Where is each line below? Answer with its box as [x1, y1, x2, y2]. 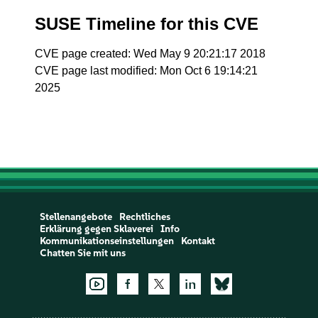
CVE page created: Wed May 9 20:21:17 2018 [35, 48, 266, 60]
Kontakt [180, 235, 215, 247]
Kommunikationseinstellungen [39, 235, 174, 247]
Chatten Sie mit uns [39, 247, 126, 259]
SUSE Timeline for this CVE [35, 14, 259, 33]
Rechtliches [119, 211, 170, 223]
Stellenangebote [39, 211, 112, 223]
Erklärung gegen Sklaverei [39, 223, 153, 235]
